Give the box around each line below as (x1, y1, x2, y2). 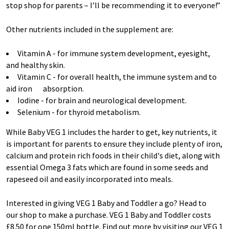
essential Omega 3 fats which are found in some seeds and (6, 162, 208, 172)
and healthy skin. (6, 59, 66, 70)
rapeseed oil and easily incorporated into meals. (6, 173, 174, 184)
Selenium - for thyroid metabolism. (17, 106, 142, 117)
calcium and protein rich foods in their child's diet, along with (6, 150, 220, 161)
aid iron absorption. (6, 83, 87, 94)
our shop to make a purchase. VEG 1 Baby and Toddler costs (6, 209, 211, 220)
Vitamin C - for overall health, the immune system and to (17, 71, 217, 82)
